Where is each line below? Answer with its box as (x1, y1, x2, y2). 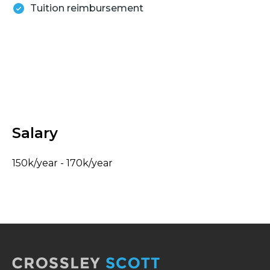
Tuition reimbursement (30, 2, 143, 14)
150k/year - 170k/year (12, 157, 113, 169)
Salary (12, 124, 58, 142)
